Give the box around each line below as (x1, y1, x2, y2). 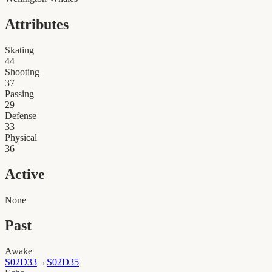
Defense (5, 110, 36, 121)
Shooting (5, 66, 39, 77)
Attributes (5, 16, 69, 32)
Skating (5, 44, 34, 55)
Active (5, 166, 45, 182)
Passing (5, 88, 34, 99)
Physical (5, 132, 37, 143)
